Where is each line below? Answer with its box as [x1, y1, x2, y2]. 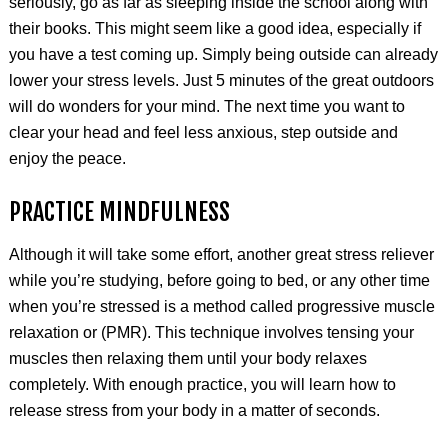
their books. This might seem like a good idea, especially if [8, 20, 421, 37]
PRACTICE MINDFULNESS [8, 197, 230, 227]
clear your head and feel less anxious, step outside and [8, 124, 398, 141]
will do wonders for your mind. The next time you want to [8, 98, 405, 115]
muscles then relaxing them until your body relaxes [8, 350, 367, 367]
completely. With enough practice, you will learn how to [8, 376, 396, 393]
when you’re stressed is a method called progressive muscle [8, 298, 435, 315]
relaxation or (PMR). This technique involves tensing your [8, 324, 414, 341]
